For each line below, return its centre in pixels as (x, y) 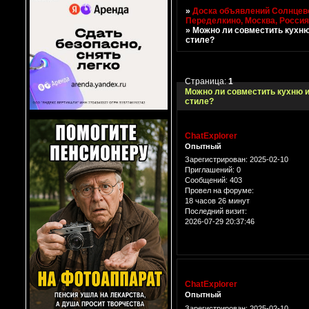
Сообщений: (206, 180)
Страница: (207, 81)
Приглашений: (210, 170)
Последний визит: (216, 211)
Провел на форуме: (219, 191)
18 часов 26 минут (217, 201)
